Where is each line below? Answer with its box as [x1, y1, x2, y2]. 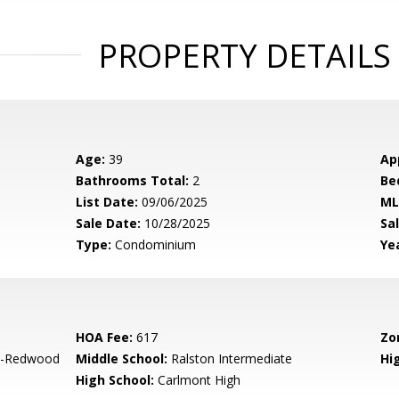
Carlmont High [154, 371, 241, 388]
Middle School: [76, 350, 168, 367]
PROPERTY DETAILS [97, 34, 391, 77]
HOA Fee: [76, 329, 134, 346]
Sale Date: [76, 215, 142, 232]
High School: [76, 371, 155, 388]
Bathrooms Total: [76, 172, 190, 189]
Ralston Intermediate [167, 350, 293, 367]
